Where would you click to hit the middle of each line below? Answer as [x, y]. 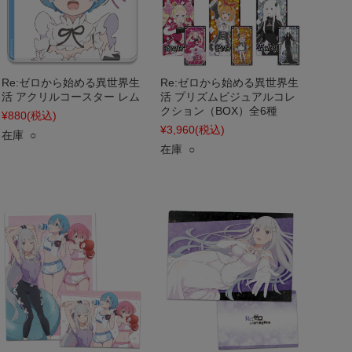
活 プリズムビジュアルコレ [228, 97]
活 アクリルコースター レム [71, 97]
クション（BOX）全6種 [219, 111]
